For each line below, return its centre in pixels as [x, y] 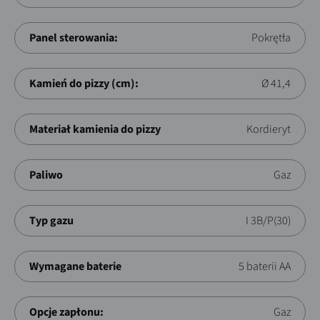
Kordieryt [269, 129]
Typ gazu [51, 220]
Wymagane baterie [75, 266]
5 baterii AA [265, 266]
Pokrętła [271, 37]
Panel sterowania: [74, 37]
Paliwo [46, 175]
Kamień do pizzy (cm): [84, 83]
